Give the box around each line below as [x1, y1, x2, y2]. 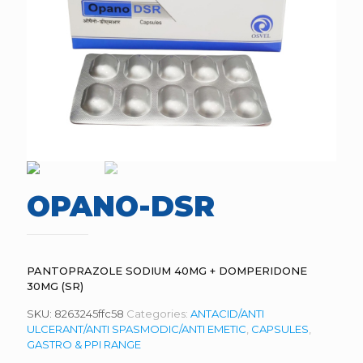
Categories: [126, 307, 190, 320]
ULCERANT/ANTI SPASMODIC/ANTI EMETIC [27, 322, 246, 335]
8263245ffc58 [54, 307, 124, 320]
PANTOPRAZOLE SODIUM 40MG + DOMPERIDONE [27, 264, 307, 277]
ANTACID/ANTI [190, 307, 264, 320]
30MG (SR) [27, 280, 83, 293]
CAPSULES [251, 322, 309, 335]
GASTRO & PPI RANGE [27, 338, 141, 351]
